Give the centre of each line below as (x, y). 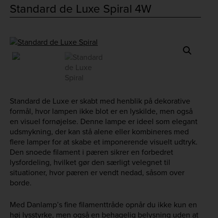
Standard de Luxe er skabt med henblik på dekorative (100, 101)
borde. (21, 183)
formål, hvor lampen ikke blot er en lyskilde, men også (101, 111)
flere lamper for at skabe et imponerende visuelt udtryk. (104, 142)
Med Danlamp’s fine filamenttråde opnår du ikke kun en (103, 205)
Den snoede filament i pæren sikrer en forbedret (91, 152)
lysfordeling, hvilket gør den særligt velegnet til (90, 163)
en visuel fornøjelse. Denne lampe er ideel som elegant (104, 122)
